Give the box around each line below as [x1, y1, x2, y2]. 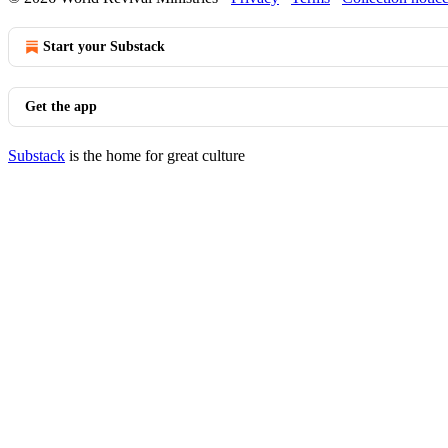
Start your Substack [43, 39, 165, 54]
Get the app [25, 99, 97, 114]
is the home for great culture [65, 147, 245, 164]
